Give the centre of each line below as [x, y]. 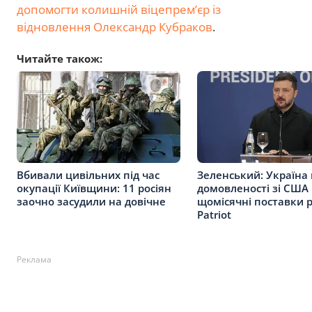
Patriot [214, 214]
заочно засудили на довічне [91, 201]
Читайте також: [60, 59]
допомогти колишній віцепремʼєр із [119, 10]
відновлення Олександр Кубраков [115, 27]
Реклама [34, 259]
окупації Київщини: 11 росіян [94, 188]
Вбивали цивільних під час [88, 174]
